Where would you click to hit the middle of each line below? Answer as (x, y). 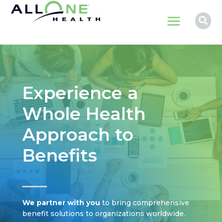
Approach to (78, 135)
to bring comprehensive (144, 203)
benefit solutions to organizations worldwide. (104, 214)
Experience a (80, 93)
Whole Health (84, 114)
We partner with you (61, 203)
